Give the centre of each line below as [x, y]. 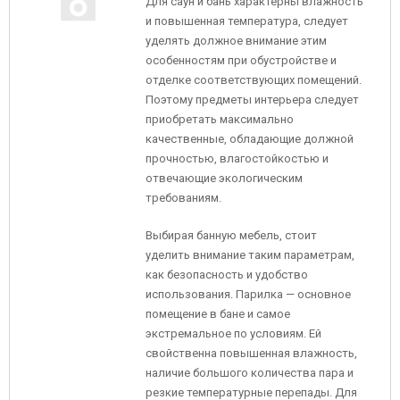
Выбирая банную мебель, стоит [231, 235]
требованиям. [183, 198]
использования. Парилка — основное [248, 294]
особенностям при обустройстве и [241, 60]
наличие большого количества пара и [250, 373]
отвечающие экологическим [224, 178]
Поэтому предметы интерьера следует [252, 100]
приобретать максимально [220, 119]
